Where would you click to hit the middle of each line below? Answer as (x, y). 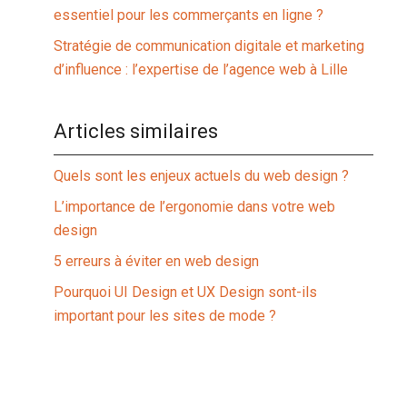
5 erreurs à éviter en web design (157, 261)
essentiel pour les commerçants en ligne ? (189, 15)
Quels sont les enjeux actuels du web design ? (202, 176)
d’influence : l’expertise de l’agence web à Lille (201, 69)
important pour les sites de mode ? (165, 316)
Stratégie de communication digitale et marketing (209, 46)
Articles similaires (136, 131)
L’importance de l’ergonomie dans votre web (195, 207)
